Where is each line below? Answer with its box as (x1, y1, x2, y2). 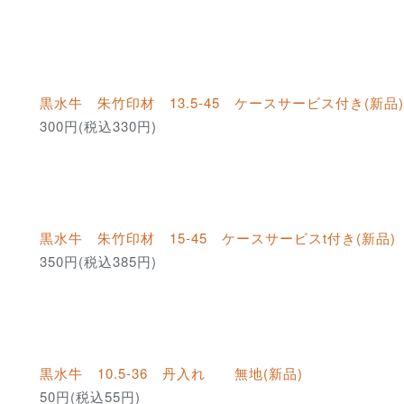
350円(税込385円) (40, 252, 157, 271)
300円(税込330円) (40, 116, 157, 136)
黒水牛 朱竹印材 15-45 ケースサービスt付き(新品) (40, 228, 396, 248)
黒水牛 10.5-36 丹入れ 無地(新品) (40, 363, 303, 383)
